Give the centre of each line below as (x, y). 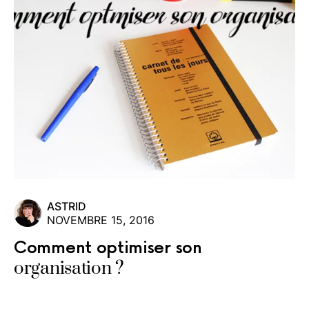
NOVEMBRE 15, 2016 (101, 220)
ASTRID (67, 207)
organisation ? (69, 269)
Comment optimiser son (108, 248)
